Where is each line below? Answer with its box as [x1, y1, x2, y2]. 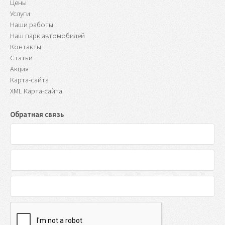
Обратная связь [10, 110, 64, 120]
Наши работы [10, 20, 53, 29]
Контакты [10, 42, 41, 51]
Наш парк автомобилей [10, 31, 85, 40]
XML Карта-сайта [10, 86, 62, 95]
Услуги [10, 9, 30, 18]
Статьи [10, 53, 33, 62]
